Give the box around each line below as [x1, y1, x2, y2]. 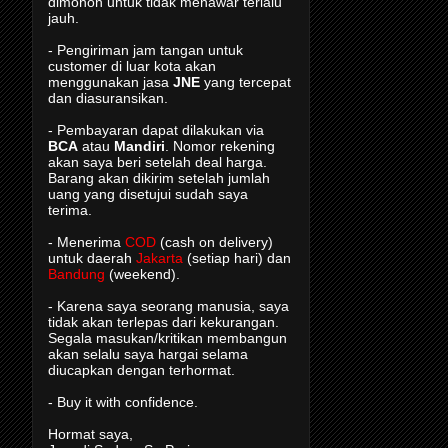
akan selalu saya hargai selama [48, 345, 248, 362]
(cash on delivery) [156, 233, 273, 250]
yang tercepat [200, 73, 291, 90]
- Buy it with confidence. [48, 393, 198, 410]
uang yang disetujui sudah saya [48, 185, 248, 202]
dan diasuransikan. [48, 89, 168, 106]
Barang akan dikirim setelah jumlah [48, 169, 270, 186]
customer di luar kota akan [48, 57, 216, 74]
